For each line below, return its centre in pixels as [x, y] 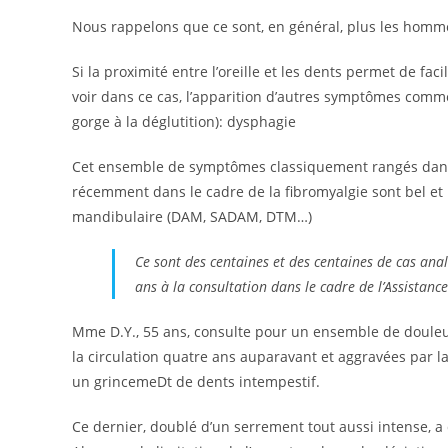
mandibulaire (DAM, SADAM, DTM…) [192, 216]
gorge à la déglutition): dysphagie [184, 121]
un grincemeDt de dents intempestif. [196, 381]
